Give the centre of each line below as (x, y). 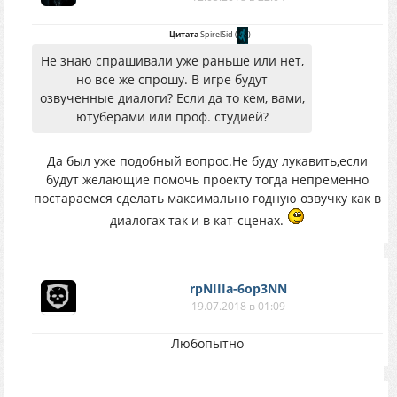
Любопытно (207, 343)
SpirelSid (216, 34)
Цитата (183, 34)
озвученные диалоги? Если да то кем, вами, (172, 97)
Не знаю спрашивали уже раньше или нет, (172, 60)
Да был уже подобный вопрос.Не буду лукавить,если (207, 160)
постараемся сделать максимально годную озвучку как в (207, 198)
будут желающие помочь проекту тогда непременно (207, 179)
